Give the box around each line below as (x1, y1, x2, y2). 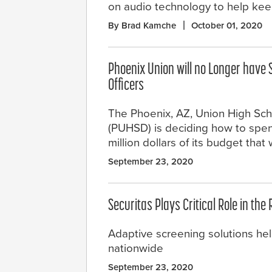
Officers (108, 78, 144, 95)
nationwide (108, 242, 163, 256)
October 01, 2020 (191, 20, 262, 32)
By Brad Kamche (108, 20, 176, 32)
